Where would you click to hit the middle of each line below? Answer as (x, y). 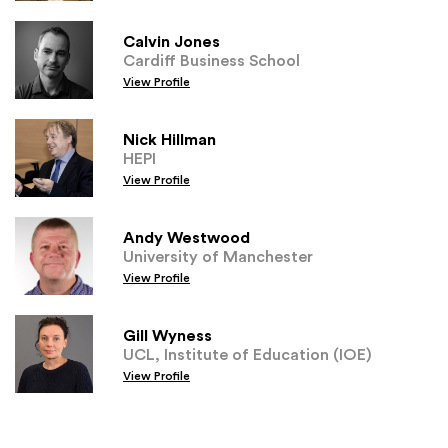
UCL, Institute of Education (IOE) (247, 353)
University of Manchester (218, 255)
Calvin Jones (171, 40)
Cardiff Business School (211, 59)
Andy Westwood (186, 236)
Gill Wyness (167, 334)
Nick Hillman (169, 138)
